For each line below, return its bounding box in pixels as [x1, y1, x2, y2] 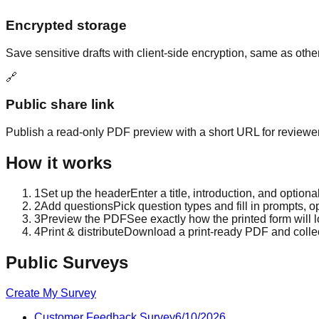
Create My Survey [6, 286, 96, 299]
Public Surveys [6, 252, 128, 272]
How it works [6, 152, 112, 172]
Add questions [41, 199, 113, 212]
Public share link [6, 97, 115, 113]
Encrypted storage [6, 17, 127, 33]
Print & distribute [41, 225, 124, 238]
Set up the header [41, 187, 130, 199]
